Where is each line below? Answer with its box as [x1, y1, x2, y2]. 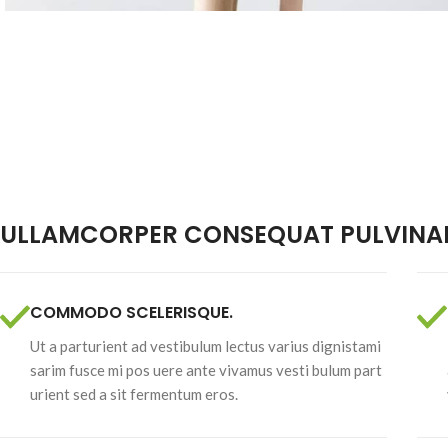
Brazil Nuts [360, 18, 427, 35]
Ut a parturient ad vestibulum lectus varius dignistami [30, 337, 381, 355]
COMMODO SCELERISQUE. [30, 301, 233, 324]
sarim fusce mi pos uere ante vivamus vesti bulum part [30, 361, 382, 379]
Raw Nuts [360, 52, 421, 69]
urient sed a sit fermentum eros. [30, 385, 238, 403]
